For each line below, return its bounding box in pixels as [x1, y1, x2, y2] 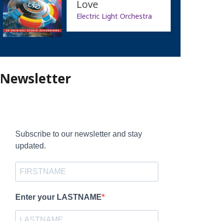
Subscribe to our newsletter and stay [15, 129, 142, 138]
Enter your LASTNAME [15, 192, 102, 201]
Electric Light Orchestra [76, 11, 152, 21]
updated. [15, 141, 46, 150]
